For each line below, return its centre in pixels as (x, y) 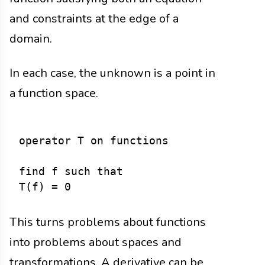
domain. (31, 39)
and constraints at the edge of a (94, 19)
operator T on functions (94, 141)
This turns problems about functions (108, 222)
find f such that (71, 172)
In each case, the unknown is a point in (112, 73)
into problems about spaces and (96, 243)
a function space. (54, 93)
